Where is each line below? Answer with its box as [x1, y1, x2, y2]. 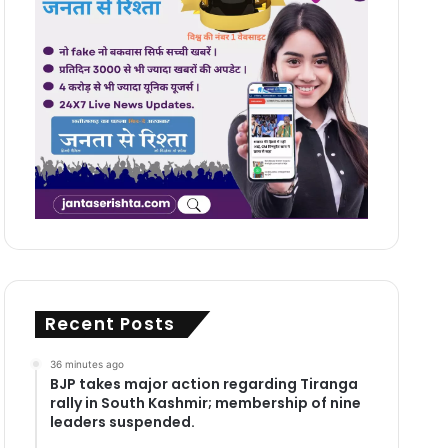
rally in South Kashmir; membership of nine [49, 392, 361, 413]
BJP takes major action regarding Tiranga [49, 373, 358, 394]
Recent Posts [44, 311, 176, 336]
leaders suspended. [49, 411, 195, 432]
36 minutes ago [49, 357, 124, 370]
